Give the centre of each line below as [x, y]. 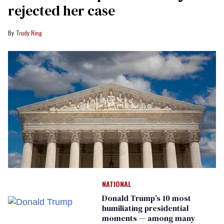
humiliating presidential [145, 208]
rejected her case [61, 10]
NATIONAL [116, 184]
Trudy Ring [29, 33]
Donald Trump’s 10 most [146, 198]
